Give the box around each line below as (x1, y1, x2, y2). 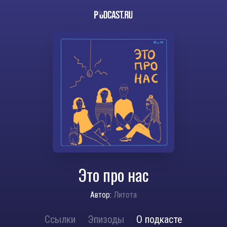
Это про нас (78, 163, 149, 186)
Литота (113, 190, 137, 200)
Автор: (90, 190, 111, 200)
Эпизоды (88, 213, 124, 225)
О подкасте (136, 213, 182, 225)
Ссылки (45, 213, 75, 225)
